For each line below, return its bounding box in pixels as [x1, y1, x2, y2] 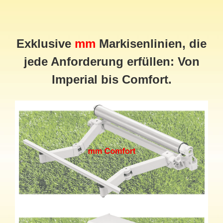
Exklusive [16, 37, 75, 51]
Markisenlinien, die [96, 37, 207, 51]
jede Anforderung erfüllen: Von [23, 55, 200, 69]
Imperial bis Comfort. [51, 73, 172, 87]
